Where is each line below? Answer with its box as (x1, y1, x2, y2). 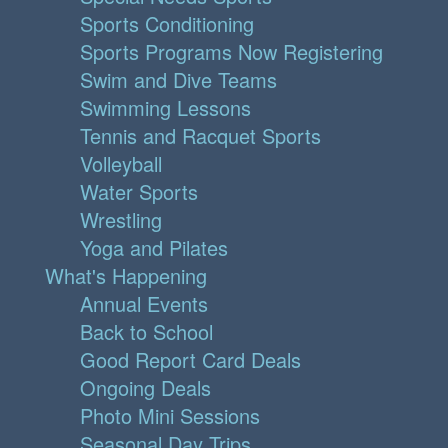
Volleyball (80, 149, 162, 179)
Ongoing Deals (80, 373, 211, 403)
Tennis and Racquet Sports (80, 121, 321, 151)
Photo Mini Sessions (80, 401, 260, 431)
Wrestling (80, 205, 162, 235)
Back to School (80, 317, 213, 347)
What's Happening (45, 261, 207, 291)
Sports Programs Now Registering (80, 37, 383, 67)
